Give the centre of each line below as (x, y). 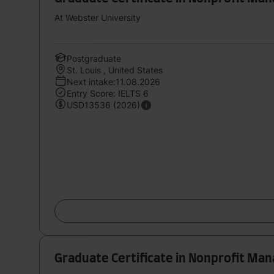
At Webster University (98, 17)
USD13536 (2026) (103, 105)
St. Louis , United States (115, 70)
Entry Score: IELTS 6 (108, 93)
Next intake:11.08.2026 (113, 81)
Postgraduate (94, 58)
